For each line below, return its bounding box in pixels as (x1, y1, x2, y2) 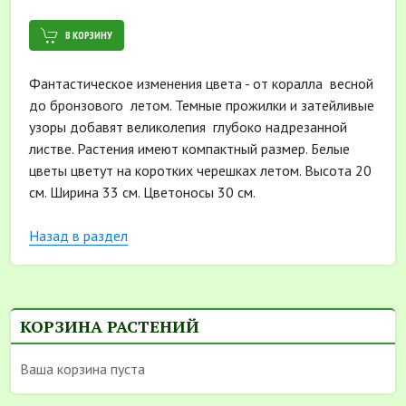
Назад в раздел (29, 227, 128, 245)
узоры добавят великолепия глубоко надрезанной (29, 118, 347, 136)
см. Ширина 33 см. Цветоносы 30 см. (29, 183, 256, 201)
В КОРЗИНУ (65, 28, 112, 42)
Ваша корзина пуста (20, 360, 145, 378)
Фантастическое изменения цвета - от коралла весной (29, 74, 373, 92)
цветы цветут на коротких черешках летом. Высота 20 (29, 161, 372, 179)
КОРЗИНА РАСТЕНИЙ (20, 315, 199, 337)
